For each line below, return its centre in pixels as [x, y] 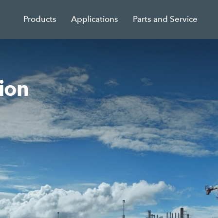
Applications [95, 19]
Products [40, 19]
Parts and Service [165, 19]
